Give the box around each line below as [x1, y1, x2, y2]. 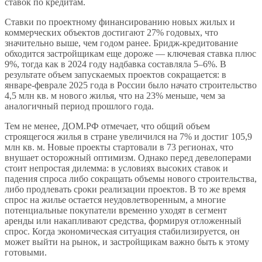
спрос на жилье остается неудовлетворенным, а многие [5, 194, 226, 205]
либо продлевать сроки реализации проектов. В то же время [5, 184, 246, 194]
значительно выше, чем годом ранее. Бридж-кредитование [5, 37, 238, 48]
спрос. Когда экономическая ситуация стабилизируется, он [5, 226, 240, 236]
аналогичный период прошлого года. [5, 101, 154, 111]
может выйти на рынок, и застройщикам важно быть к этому [5, 236, 249, 247]
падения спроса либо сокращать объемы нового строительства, [5, 173, 257, 184]
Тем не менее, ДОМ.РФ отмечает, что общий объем [5, 120, 210, 131]
